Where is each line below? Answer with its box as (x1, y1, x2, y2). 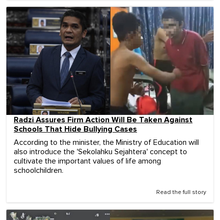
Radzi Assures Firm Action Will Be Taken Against (14, 115, 192, 125)
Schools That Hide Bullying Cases (14, 124, 137, 135)
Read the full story (156, 190, 206, 196)
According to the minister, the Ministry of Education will (14, 138, 199, 147)
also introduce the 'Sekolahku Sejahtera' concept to (14, 148, 187, 156)
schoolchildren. (14, 166, 63, 175)
